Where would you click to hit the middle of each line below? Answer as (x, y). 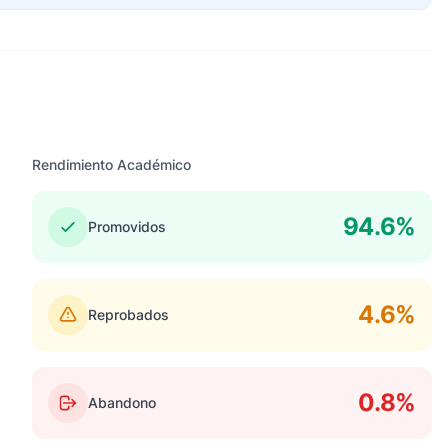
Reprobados (128, 314)
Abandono (122, 402)
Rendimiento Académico (111, 164)
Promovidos (127, 226)
